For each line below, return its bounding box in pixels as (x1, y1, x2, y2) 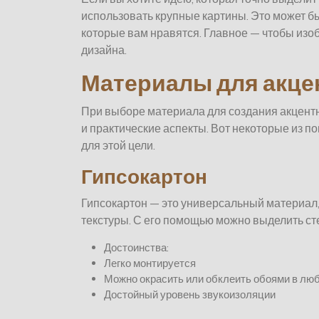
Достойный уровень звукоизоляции (104, 288, 276, 302)
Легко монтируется (104, 256, 196, 271)
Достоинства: (104, 241, 169, 255)
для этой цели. (81, 138, 155, 153)
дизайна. (81, 43, 127, 58)
